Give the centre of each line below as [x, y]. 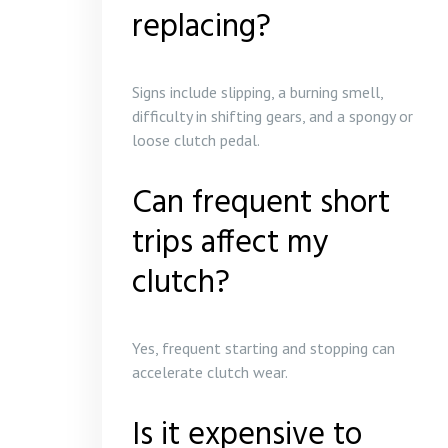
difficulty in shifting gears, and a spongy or [272, 116]
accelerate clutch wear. [210, 372]
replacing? [201, 27]
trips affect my [230, 243]
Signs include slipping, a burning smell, [257, 92]
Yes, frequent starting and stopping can [263, 348]
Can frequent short [261, 203]
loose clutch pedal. [196, 140]
